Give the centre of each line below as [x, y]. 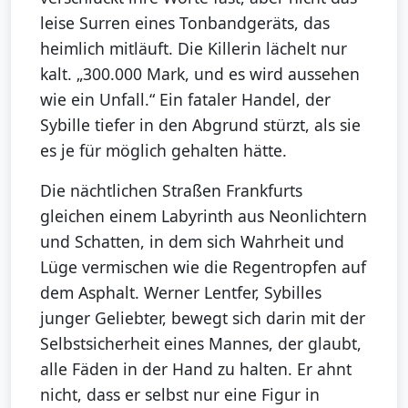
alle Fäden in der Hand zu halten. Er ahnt [196, 368]
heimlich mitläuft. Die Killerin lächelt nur [194, 48]
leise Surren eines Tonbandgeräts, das [185, 22]
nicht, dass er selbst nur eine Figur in [180, 394]
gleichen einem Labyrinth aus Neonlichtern [204, 215]
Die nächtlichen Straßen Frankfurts [171, 190]
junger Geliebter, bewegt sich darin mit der [203, 317]
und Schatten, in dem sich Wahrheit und [192, 241]
